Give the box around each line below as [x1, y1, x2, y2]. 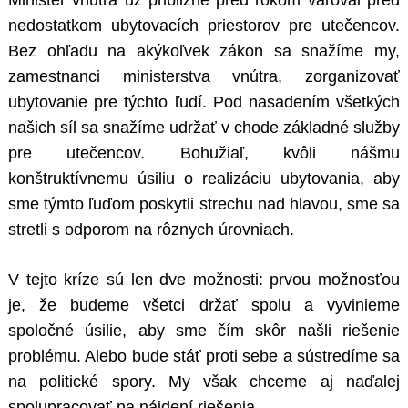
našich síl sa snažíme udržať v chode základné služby [8, 118, 400, 138]
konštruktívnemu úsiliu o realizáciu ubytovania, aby [8, 169, 400, 189]
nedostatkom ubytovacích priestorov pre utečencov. [8, 16, 400, 36]
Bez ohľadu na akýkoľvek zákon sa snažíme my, [8, 42, 400, 61]
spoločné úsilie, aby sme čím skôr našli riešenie [8, 321, 400, 341]
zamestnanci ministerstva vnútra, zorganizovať [8, 67, 400, 87]
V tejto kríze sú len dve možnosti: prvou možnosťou [8, 270, 400, 290]
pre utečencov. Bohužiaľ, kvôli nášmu [8, 144, 400, 163]
